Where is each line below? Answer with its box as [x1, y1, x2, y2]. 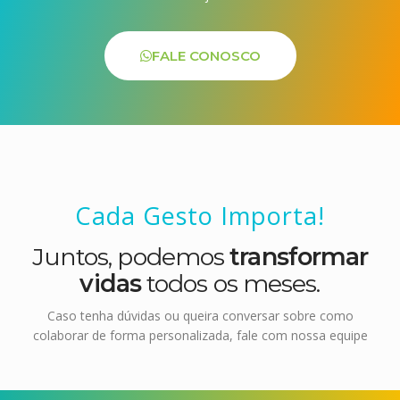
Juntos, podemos [31, 242, 230, 272]
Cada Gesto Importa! [75, 199, 325, 233]
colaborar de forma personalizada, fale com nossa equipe [32, 327, 368, 345]
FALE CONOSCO [151, 47, 261, 65]
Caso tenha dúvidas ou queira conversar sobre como [46, 307, 354, 325]
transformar [229, 242, 369, 272]
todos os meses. [140, 269, 321, 299]
